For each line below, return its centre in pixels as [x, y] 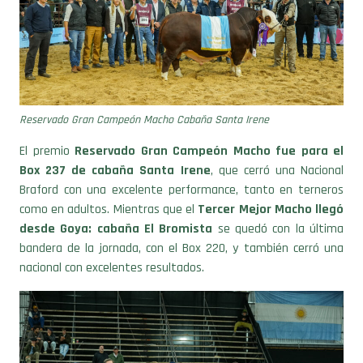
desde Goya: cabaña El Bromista [116, 203]
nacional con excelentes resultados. [112, 241]
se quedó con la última [278, 203]
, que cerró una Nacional [277, 144]
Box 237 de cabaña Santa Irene [115, 144]
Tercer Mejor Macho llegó [271, 183]
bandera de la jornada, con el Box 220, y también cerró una [181, 222]
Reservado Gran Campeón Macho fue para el [209, 125]
